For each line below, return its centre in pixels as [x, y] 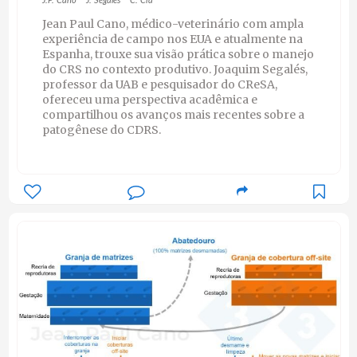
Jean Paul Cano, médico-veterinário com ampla [173, 24]
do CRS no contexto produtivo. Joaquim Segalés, [175, 70]
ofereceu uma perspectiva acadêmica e [149, 100]
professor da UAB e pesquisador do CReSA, [159, 85]
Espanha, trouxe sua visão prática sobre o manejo [178, 55]
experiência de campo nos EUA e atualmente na [172, 39]
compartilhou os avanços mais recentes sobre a [173, 115]
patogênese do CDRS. [101, 130]
